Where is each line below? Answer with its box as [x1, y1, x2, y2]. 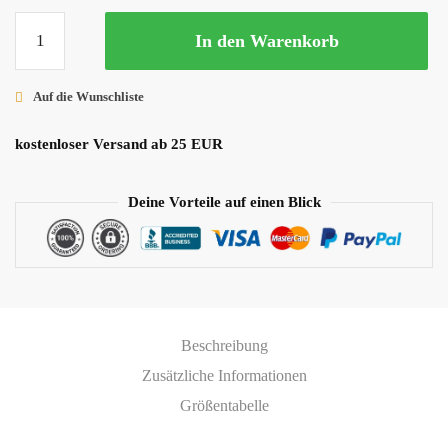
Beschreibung [180, 336, 268, 354]
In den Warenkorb [194, 31, 339, 51]
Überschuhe [14, 15, 89, 31]
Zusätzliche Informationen [141, 366, 307, 384]
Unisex [14, 39, 58, 55]
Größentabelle [179, 396, 269, 414]
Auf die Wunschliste [33, 89, 144, 104]
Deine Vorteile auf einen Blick [127, 194, 321, 211]
